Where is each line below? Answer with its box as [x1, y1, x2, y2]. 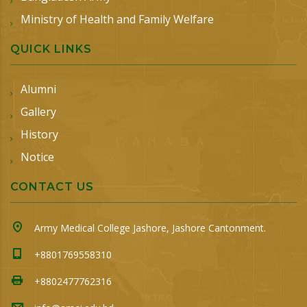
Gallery [21, 104, 56, 120]
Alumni [21, 82, 56, 97]
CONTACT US [10, 180, 94, 194]
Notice [21, 149, 54, 165]
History [21, 127, 58, 143]
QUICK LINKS [10, 42, 92, 56]
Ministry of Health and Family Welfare [21, 12, 214, 27]
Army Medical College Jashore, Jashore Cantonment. [34, 221, 266, 235]
